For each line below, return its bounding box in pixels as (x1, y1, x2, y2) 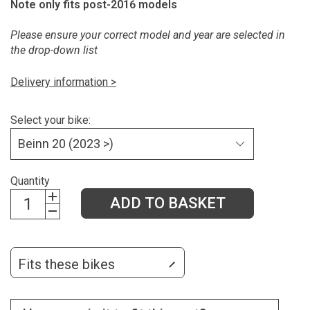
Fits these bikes (18, 255, 115, 273)
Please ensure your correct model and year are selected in (10, 28, 285, 42)
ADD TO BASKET (109, 194, 226, 212)
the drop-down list (10, 44, 98, 57)
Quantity (10, 174, 50, 188)
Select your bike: (10, 113, 91, 127)
